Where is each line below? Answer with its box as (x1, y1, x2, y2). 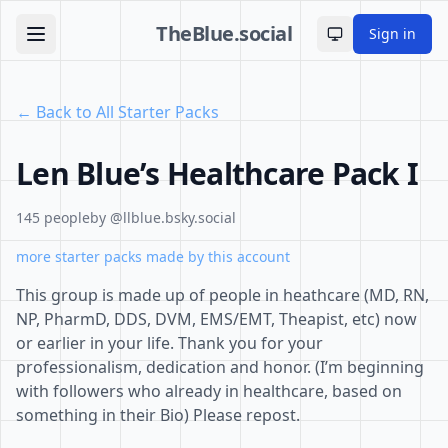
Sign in (369, 24, 416, 43)
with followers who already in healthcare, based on (16, 380, 402, 402)
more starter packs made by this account (16, 247, 290, 266)
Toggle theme (333, 32, 426, 52)
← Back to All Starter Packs (16, 101, 219, 123)
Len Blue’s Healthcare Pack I (16, 153, 418, 194)
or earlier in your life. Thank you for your (16, 332, 323, 354)
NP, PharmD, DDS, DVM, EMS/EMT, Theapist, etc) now (16, 308, 417, 330)
